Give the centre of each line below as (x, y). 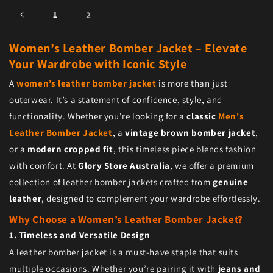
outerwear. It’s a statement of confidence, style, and (116, 100)
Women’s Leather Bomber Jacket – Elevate (128, 48)
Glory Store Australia (124, 166)
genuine (231, 182)
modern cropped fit (70, 149)
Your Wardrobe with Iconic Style (98, 64)
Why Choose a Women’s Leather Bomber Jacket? (126, 220)
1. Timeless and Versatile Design (80, 235)
